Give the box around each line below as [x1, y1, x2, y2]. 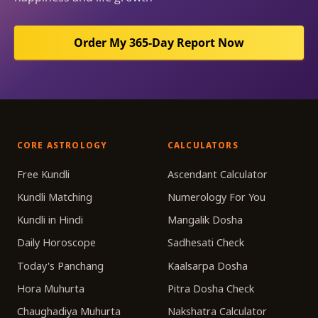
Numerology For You [168, 190, 265, 204]
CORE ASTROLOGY [17, 140, 108, 151]
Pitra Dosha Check [168, 281, 254, 295]
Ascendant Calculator [168, 167, 268, 181]
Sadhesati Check [168, 236, 244, 250]
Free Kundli [17, 167, 70, 181]
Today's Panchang [17, 258, 104, 273]
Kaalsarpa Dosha [168, 258, 248, 273]
